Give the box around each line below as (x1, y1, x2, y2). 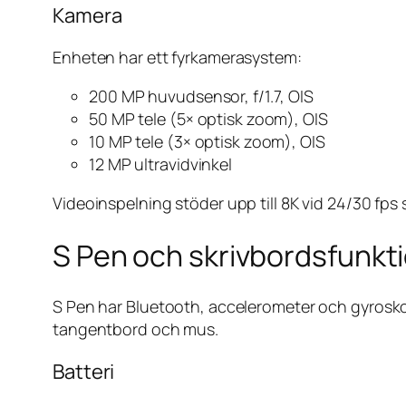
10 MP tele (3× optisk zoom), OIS (89, 130, 325, 153)
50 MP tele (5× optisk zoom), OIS (89, 108, 328, 130)
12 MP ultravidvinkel (89, 153, 232, 176)
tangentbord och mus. (53, 318, 218, 341)
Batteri (53, 358, 115, 386)
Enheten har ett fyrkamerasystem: (53, 46, 302, 69)
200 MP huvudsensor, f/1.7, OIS (89, 85, 314, 108)
